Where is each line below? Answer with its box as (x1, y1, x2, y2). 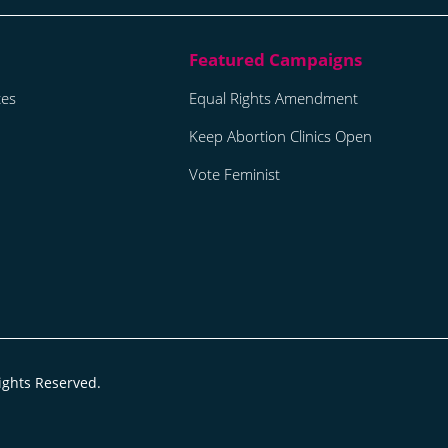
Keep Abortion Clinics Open (189, 125, 372, 146)
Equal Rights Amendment (189, 87, 358, 108)
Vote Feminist (189, 163, 280, 184)
